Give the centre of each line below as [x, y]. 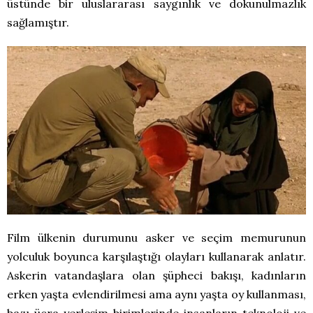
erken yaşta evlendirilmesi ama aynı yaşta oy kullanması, [156, 294]
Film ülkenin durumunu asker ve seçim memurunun [156, 238]
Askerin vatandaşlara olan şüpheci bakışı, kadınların [156, 276]
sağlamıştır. [38, 23]
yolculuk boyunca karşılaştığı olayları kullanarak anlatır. [156, 257]
